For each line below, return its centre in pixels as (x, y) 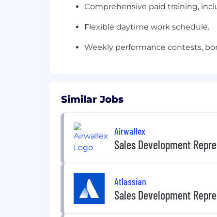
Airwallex (130, 131)
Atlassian (130, 181)
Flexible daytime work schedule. (147, 27)
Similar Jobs (92, 99)
